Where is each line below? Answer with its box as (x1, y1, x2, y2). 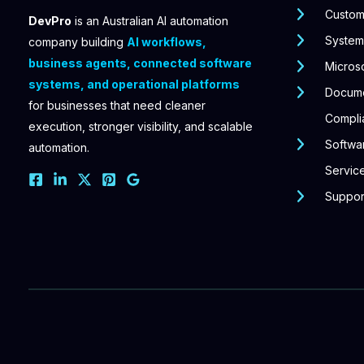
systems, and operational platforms (28, 76, 240, 91)
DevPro (28, 13, 71, 28)
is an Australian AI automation (71, 13, 228, 28)
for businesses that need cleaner (28, 97, 206, 112)
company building (28, 34, 127, 49)
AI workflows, (127, 34, 206, 49)
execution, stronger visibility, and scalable (28, 119, 253, 133)
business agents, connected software (28, 55, 252, 70)
